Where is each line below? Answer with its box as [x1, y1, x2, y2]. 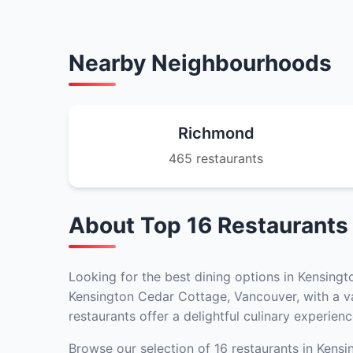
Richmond [177, 124, 255, 143]
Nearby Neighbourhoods [69, 50, 332, 76]
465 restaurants [169, 150, 263, 166]
